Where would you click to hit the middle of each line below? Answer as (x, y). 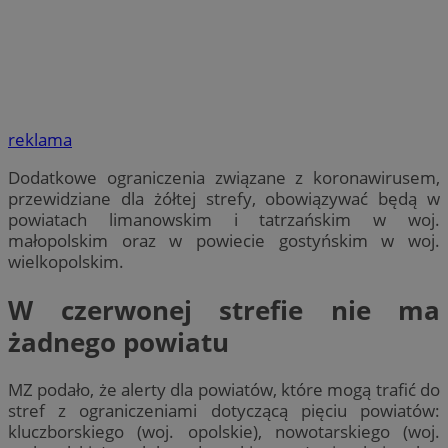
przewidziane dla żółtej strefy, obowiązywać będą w (224, 199)
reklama (40, 140)
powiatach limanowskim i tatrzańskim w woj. (224, 220)
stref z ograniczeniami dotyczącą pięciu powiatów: (224, 410)
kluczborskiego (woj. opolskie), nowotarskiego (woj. (224, 431)
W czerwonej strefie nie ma (224, 309)
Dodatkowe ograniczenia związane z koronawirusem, (224, 178)
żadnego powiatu (118, 341)
